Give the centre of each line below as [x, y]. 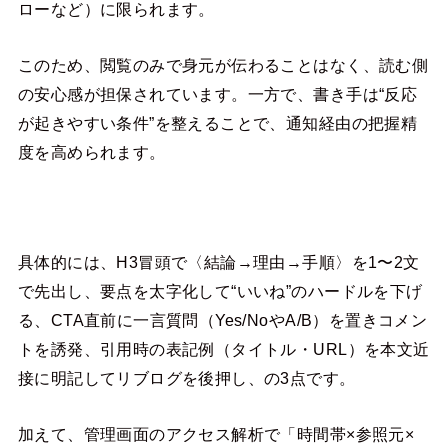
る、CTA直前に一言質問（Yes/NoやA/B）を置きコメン [222, 320]
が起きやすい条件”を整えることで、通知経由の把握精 [217, 122]
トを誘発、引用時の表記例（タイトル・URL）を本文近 [223, 349]
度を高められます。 [91, 151]
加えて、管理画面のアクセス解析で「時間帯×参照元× [216, 433]
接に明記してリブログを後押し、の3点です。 [186, 378]
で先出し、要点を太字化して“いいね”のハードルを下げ [220, 291]
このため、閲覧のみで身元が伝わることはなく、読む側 [223, 64]
